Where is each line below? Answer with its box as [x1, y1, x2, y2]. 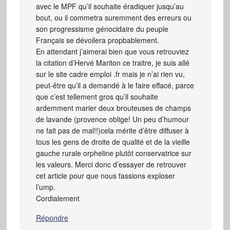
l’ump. [35, 181, 55, 192]
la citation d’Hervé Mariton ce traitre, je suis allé [35, 57, 189, 68]
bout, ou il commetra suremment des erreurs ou [35, 12, 191, 23]
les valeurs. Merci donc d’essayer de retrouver [35, 159, 186, 169]
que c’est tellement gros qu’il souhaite [35, 91, 158, 102]
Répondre [35, 212, 68, 223]
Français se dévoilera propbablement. [35, 34, 159, 45]
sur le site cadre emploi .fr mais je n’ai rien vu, [35, 68, 185, 79]
